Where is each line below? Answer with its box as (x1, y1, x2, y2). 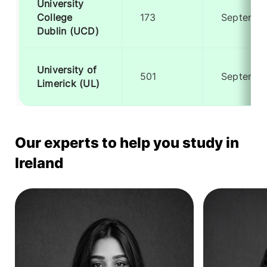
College (37, 12, 73, 23)
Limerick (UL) (37, 78, 100, 89)
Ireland (15, 154, 63, 172)
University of (37, 64, 97, 76)
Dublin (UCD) (37, 26, 99, 37)
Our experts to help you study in (15, 134, 239, 151)
